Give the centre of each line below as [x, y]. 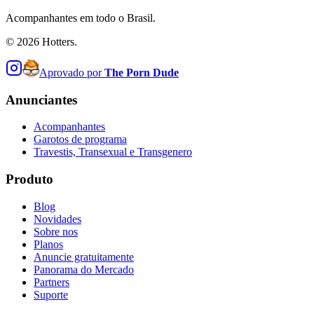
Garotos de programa [80, 139]
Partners [52, 282]
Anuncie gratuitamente [84, 257]
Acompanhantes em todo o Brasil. [81, 18]
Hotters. [58, 41]
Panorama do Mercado [84, 269]
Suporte [51, 294]
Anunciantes [41, 100]
